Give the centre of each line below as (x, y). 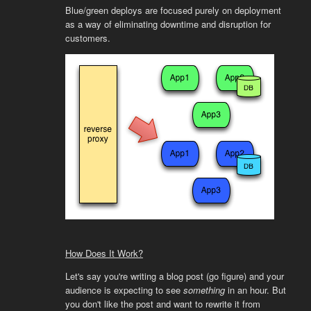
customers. (87, 38)
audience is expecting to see (124, 289)
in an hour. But (255, 289)
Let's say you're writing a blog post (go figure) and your (174, 276)
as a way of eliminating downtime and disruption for (168, 24)
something (204, 289)
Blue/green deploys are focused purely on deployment (173, 10)
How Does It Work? (104, 253)
